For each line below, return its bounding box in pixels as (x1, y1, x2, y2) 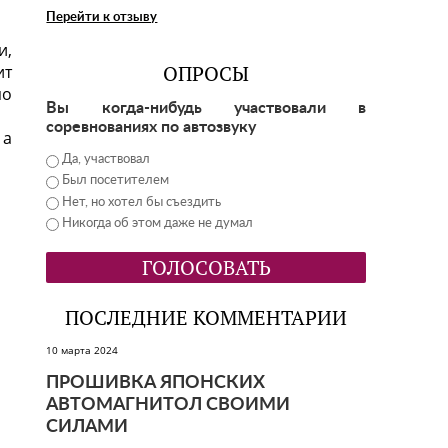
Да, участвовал (62, 153, 151, 166)
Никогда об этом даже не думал (62, 216, 254, 230)
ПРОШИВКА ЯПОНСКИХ (46, 374, 266, 393)
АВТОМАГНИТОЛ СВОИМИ (46, 396, 291, 415)
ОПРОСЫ (163, 61, 250, 87)
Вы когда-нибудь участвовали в (46, 100, 367, 116)
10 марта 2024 (46, 343, 119, 358)
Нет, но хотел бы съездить (62, 195, 222, 209)
